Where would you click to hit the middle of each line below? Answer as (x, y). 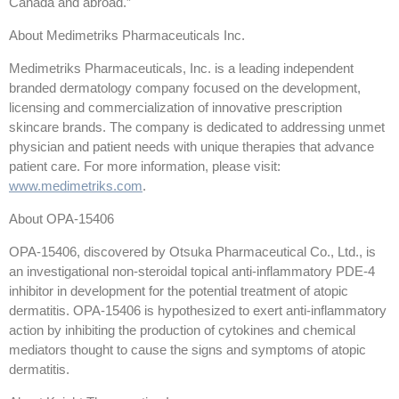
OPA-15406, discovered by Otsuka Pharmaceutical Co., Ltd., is (192, 252)
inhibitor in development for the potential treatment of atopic (179, 291)
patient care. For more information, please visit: (145, 167)
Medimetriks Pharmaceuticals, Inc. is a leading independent (181, 69)
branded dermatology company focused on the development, (185, 88)
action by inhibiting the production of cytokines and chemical (182, 330)
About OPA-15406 (61, 219)
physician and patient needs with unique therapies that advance (191, 147)
